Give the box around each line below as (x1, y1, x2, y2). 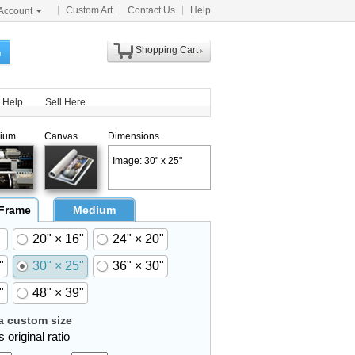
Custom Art (66, 5, 113, 16)
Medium (73, 204, 116, 216)
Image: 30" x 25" (113, 155, 182, 166)
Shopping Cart (135, 44, 198, 55)
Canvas (44, 131, 78, 142)
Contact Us (128, 5, 175, 16)
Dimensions (108, 131, 159, 142)
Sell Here (45, 97, 86, 108)
